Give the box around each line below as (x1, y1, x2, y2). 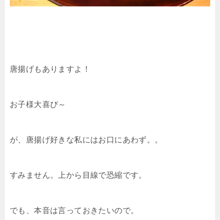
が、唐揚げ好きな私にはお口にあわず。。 (10, 136, 163, 144)
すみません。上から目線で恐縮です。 (10, 171, 147, 180)
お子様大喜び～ (10, 100, 66, 109)
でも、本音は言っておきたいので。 (10, 206, 139, 215)
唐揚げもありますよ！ (10, 65, 90, 74)
